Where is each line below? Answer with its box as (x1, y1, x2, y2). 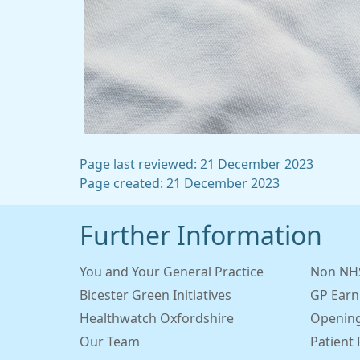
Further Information (80, 223, 322, 249)
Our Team (80, 335, 140, 348)
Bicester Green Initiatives (80, 288, 231, 301)
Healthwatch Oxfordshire (80, 312, 234, 325)
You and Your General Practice (80, 265, 264, 278)
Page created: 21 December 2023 (80, 177, 280, 190)
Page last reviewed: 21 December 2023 (80, 157, 313, 170)
